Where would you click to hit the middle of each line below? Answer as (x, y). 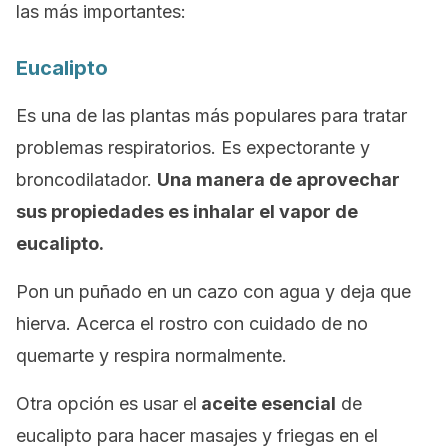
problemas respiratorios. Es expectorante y (193, 147)
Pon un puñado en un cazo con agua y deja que (213, 291)
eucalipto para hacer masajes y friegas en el (197, 435)
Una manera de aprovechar (278, 179)
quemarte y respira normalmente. (151, 355)
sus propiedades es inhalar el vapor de (187, 211)
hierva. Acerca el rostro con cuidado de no (192, 323)
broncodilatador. (86, 179)
